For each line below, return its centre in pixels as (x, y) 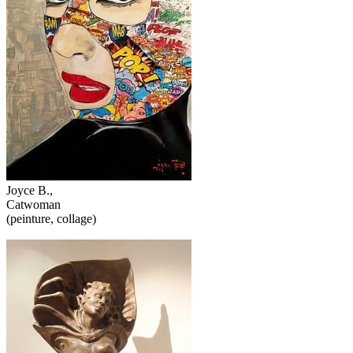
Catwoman (33, 205)
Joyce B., (30, 191)
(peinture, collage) (51, 219)
